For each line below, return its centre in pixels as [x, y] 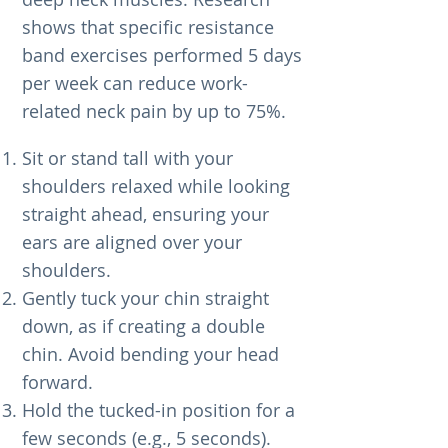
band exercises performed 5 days [162, 55]
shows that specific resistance [148, 27]
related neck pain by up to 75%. [154, 111]
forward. [57, 382]
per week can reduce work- [135, 83]
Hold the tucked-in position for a [158, 410]
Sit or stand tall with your [127, 158]
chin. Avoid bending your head [150, 354]
